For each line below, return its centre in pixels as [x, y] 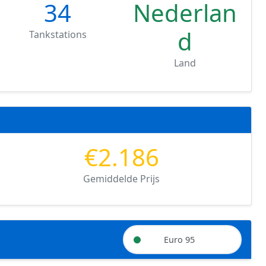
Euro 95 [179, 240]
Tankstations [58, 34]
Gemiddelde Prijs [122, 179]
